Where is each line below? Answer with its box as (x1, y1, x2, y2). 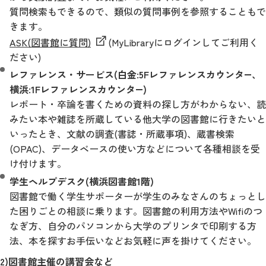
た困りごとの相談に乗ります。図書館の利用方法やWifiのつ (9, 204, 262, 218)
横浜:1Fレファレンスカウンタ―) (9, 82, 147, 97)
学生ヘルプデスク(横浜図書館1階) (9, 174, 154, 189)
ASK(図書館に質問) (9, 34, 91, 49)
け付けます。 (9, 156, 66, 171)
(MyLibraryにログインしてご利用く (107, 34, 258, 49)
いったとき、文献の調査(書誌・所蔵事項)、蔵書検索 (9, 126, 235, 141)
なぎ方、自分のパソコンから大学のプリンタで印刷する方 (9, 218, 256, 233)
